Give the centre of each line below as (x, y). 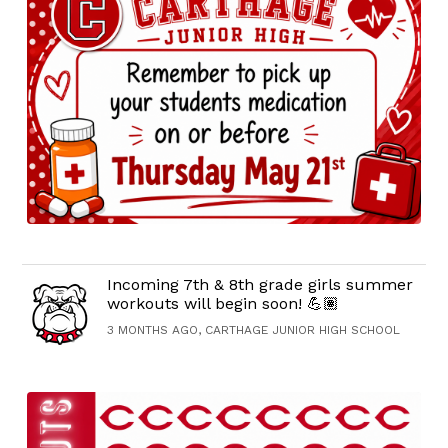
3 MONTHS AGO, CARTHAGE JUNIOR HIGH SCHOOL (254, 330)
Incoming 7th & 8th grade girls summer (260, 285)
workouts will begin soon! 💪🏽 (223, 304)
